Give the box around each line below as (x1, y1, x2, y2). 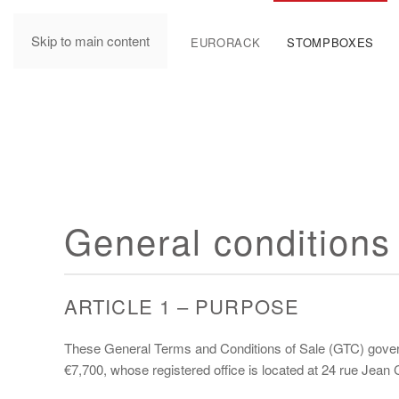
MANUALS (103, 33, 165, 51)
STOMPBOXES (287, 33, 374, 51)
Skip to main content (31, 31, 150, 50)
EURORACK (191, 33, 261, 51)
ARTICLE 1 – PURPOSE (64, 291, 299, 320)
